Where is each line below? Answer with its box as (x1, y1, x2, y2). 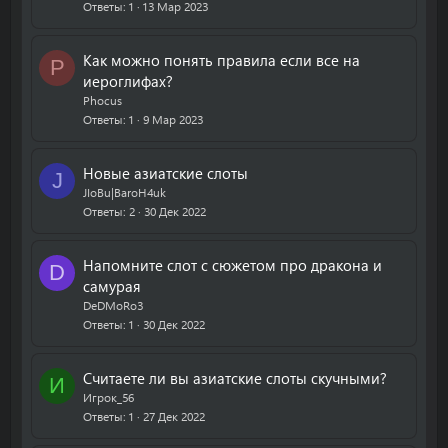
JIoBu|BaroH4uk (83, 184, 166, 200)
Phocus (83, 92, 122, 108)
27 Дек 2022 (143, 408, 205, 424)
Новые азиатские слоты (83, 163, 248, 183)
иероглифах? (83, 71, 173, 91)
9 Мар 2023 (143, 111, 203, 127)
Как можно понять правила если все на (83, 50, 360, 70)
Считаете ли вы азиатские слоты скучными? (83, 368, 387, 388)
